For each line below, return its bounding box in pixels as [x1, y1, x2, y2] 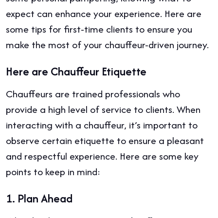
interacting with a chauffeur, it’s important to [6, 117, 198, 132]
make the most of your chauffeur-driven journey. [6, 37, 209, 52]
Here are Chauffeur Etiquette [6, 63, 146, 79]
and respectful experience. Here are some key [6, 148, 199, 163]
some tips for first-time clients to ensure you [6, 21, 192, 36]
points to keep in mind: [6, 164, 101, 179]
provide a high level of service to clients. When [6, 102, 200, 116]
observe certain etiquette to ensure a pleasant [6, 133, 204, 147]
